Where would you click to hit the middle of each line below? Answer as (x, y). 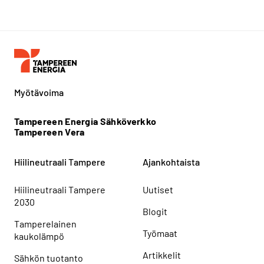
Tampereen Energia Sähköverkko (85, 121)
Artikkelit (162, 255)
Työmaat (160, 233)
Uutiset (158, 189)
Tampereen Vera (49, 131)
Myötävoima (39, 92)
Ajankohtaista (171, 161)
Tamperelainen (45, 223)
